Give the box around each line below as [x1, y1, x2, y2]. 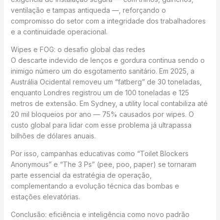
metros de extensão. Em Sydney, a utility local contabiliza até [10, 99, 208, 108]
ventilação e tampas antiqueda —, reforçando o [10, 5, 166, 14]
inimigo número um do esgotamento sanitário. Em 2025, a [10, 66, 194, 75]
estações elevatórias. [10, 192, 80, 201]
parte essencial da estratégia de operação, [10, 170, 152, 179]
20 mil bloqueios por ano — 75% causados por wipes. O [10, 110, 194, 118]
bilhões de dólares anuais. [10, 131, 96, 140]
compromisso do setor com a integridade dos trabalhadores [10, 16, 206, 25]
